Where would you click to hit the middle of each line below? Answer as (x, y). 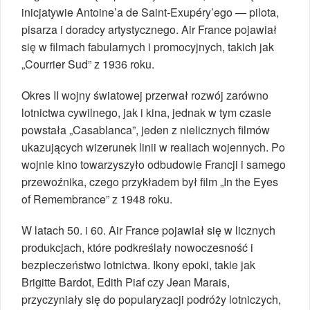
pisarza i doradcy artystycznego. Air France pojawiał (149, 30)
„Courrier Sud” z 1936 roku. (88, 64)
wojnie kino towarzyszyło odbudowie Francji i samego (154, 165)
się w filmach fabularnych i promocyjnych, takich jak (148, 47)
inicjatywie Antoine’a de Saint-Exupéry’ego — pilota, (150, 12)
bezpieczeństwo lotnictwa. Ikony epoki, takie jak (138, 265)
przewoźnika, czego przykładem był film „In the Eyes (150, 182)
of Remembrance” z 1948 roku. (97, 199)
